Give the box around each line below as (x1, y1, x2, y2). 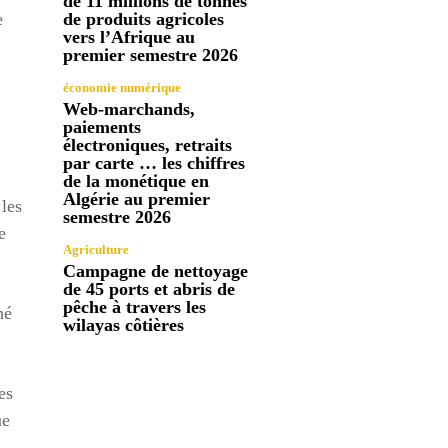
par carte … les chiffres (63, 152, 246, 173)
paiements (63, 116, 142, 137)
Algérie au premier (63, 188, 211, 209)
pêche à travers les (63, 296, 207, 317)
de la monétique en (63, 170, 210, 191)
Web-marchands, (63, 98, 196, 119)
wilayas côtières (63, 314, 185, 335)
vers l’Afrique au (63, 26, 196, 47)
